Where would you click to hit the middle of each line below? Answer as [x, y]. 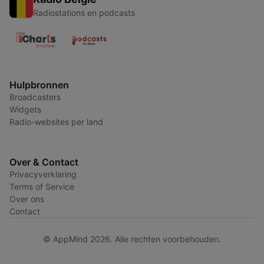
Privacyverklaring [43, 174]
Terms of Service [42, 187]
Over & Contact [44, 162]
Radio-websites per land [56, 122]
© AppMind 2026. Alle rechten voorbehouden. [132, 239]
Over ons [27, 199]
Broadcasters [35, 97]
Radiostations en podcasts [84, 13]
